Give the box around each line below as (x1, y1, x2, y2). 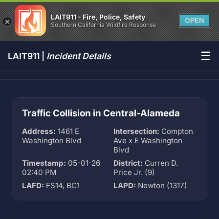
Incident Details (46, 51, 111, 61)
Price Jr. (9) (113, 168, 155, 177)
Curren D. (143, 158, 178, 168)
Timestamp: (22, 158, 66, 168)
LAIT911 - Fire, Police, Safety (51, 13, 145, 21)
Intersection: (113, 127, 159, 136)
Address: (22, 127, 56, 136)
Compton (159, 127, 193, 136)
